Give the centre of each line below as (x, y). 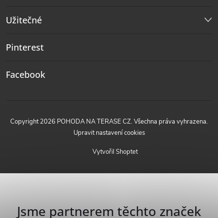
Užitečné (24, 20)
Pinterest (25, 47)
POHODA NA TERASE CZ (94, 122)
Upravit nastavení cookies (109, 133)
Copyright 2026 (34, 122)
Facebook (26, 75)
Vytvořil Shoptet (115, 152)
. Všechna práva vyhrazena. (169, 122)
